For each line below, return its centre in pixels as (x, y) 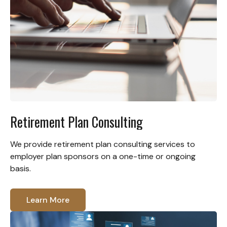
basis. (21, 168)
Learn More (48, 200)
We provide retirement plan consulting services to (103, 144)
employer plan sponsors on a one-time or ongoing (103, 156)
